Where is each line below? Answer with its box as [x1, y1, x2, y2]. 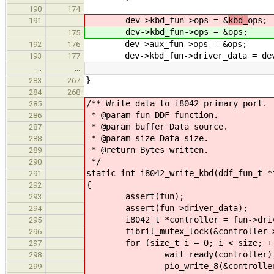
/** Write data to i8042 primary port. [86, 98, 267, 108]
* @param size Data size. [86, 133, 209, 143]
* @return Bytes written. [86, 144, 209, 155]
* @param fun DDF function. [86, 109, 218, 120]
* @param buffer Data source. [86, 121, 228, 131]
